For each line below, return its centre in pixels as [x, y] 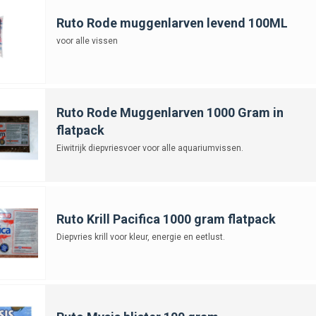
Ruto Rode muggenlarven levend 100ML [172, 23]
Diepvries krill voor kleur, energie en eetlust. [140, 237]
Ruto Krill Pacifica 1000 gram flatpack [166, 219]
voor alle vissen [87, 41]
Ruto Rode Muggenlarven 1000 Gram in [170, 112]
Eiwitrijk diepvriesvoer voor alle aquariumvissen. [150, 148]
